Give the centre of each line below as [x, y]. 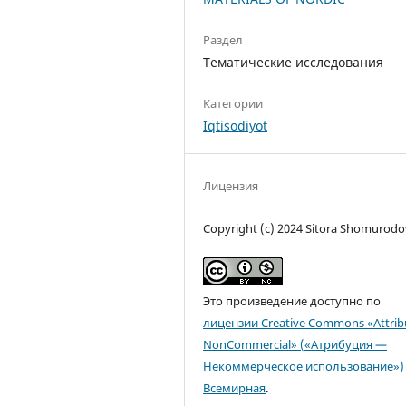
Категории [233, 104]
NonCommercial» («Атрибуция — [295, 345]
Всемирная [235, 388]
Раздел [223, 40]
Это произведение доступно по [292, 301]
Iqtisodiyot [236, 126]
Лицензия [231, 186]
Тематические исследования [294, 63]
